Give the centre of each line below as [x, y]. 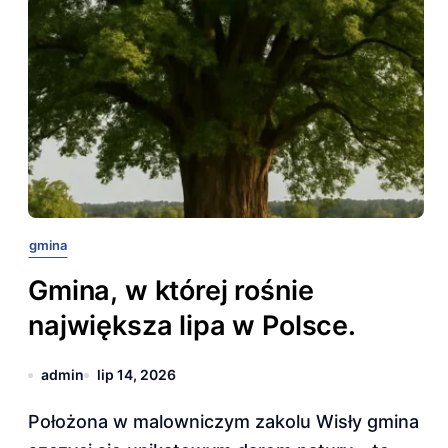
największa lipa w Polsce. [192, 325]
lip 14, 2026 [136, 374]
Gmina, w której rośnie [171, 290]
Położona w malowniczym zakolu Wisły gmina [34, 421]
